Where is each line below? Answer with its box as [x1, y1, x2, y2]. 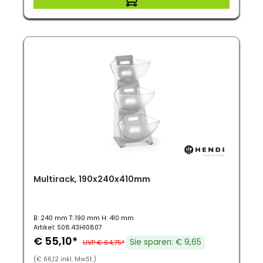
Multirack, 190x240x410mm [33, 173, 150, 185]
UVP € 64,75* [83, 238, 124, 247]
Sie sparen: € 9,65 [130, 237, 201, 248]
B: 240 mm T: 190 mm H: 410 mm [33, 214, 134, 222]
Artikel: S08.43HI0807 [33, 223, 102, 232]
